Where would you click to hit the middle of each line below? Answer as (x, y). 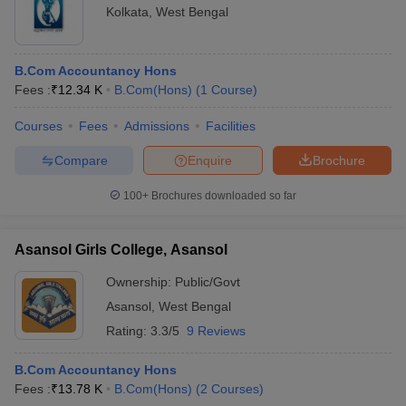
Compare (81, 160)
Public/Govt (208, 282)
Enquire (210, 160)
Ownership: (140, 282)
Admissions (157, 126)
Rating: (128, 331)
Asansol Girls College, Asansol (121, 250)
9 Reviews (216, 331)
